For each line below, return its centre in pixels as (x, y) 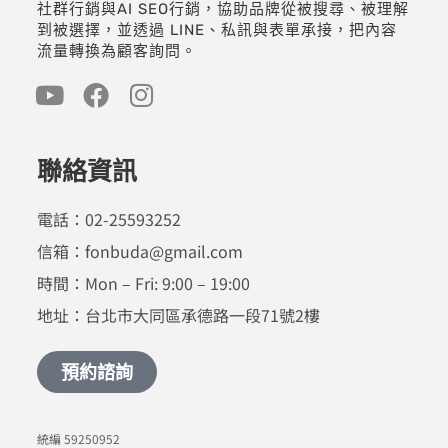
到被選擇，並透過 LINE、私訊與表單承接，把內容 (216, 30)
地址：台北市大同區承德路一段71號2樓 (178, 315)
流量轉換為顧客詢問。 (116, 51)
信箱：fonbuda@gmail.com (139, 251)
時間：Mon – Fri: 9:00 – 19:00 (143, 283)
